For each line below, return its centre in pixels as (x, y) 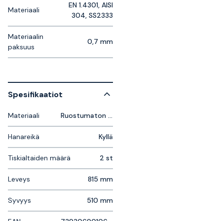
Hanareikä (24, 137)
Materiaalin (26, 37)
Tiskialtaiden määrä (39, 158)
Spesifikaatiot (35, 94)
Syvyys (19, 200)
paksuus (21, 47)
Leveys (19, 179)
